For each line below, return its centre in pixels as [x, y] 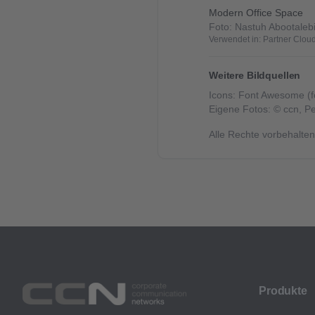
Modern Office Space [256, 13]
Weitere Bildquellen [255, 75]
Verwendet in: [236, 39]
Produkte [283, 291]
